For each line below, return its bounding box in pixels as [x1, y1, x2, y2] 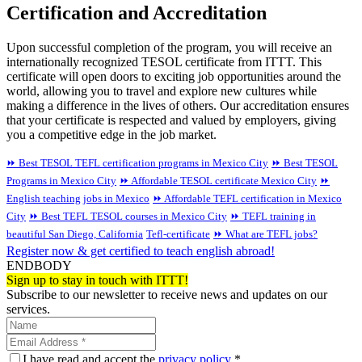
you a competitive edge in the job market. [6, 127, 217, 141]
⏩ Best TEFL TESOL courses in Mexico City [29, 209, 227, 222]
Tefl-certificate [146, 227, 210, 240]
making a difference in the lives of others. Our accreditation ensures [6, 98, 349, 112]
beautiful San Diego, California [6, 227, 143, 240]
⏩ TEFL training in [230, 209, 316, 222]
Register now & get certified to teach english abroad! [6, 243, 275, 258]
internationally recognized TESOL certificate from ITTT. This [6, 54, 322, 69]
